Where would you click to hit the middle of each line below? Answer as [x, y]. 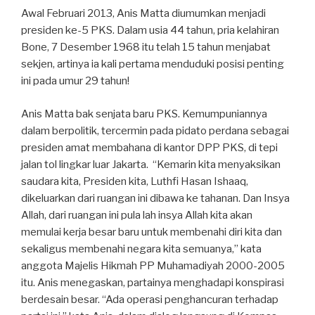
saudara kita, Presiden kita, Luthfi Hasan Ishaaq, [135, 181]
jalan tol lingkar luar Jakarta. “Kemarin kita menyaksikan [151, 164]
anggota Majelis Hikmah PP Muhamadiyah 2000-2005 [153, 265]
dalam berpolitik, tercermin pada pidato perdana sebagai [155, 130]
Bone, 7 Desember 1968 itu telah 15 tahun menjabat [146, 47]
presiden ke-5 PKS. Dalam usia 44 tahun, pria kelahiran [150, 31]
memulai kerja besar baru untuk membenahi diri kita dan [152, 232]
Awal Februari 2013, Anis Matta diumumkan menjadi [143, 14]
